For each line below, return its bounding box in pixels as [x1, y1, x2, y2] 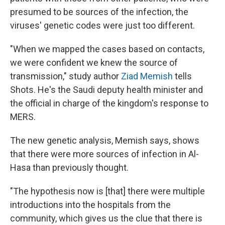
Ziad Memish [121, 70, 173, 81]
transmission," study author [10, 70, 121, 81]
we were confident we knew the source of [10, 57, 178, 68]
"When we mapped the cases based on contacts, [10, 43, 204, 54]
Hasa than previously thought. [10, 162, 129, 173]
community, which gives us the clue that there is [10, 212, 202, 223]
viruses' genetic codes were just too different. [10, 20, 195, 31]
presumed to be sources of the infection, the [10, 6, 188, 17]
